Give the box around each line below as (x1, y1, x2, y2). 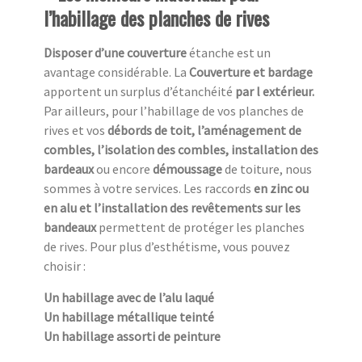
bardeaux (44, 161, 96, 178)
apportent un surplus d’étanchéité (44, 83, 233, 100)
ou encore (96, 161, 153, 178)
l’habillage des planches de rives (44, 3, 269, 33)
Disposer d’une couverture (44, 44, 189, 61)
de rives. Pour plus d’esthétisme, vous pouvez (44, 238, 290, 255)
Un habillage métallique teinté (44, 309, 214, 326)
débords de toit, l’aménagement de (107, 122, 301, 139)
